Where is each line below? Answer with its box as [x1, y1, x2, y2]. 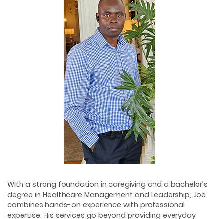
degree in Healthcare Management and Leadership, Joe [7, 190, 206, 200]
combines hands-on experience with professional [7, 200, 185, 210]
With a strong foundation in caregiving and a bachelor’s [7, 179, 208, 190]
